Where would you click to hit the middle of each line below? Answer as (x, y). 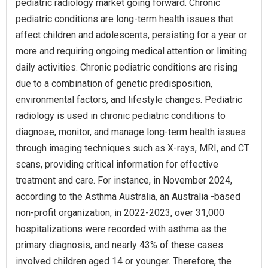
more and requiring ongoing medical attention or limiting (131, 51)
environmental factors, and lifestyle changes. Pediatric (129, 99)
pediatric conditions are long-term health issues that (124, 19)
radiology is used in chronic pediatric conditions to (121, 115)
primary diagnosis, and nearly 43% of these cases (119, 245)
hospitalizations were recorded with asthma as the (121, 229)
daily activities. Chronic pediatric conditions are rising (127, 67)
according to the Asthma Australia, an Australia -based (128, 196)
